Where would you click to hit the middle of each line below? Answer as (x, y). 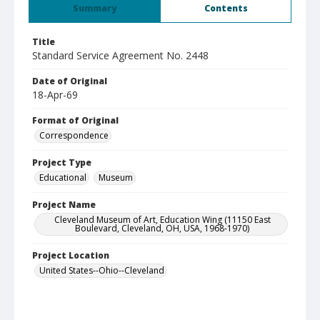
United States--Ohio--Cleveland (102, 270)
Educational (63, 177)
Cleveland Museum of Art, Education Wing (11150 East (162, 220)
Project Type (62, 162)
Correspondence (74, 135)
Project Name (64, 205)
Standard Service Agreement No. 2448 (120, 55)
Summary (95, 8)
